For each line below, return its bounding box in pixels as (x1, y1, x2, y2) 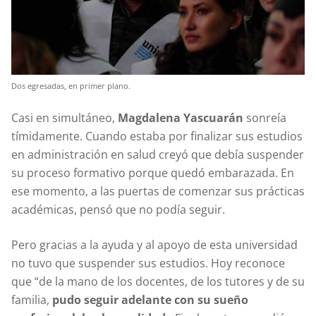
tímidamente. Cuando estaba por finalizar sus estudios (11, 128, 303, 144)
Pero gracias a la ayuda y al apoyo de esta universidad (11, 236, 298, 253)
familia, (11, 291, 52, 308)
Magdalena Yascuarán (118, 109, 243, 126)
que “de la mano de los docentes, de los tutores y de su (11, 273, 305, 289)
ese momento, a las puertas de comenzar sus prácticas (11, 183, 305, 199)
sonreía (243, 109, 286, 126)
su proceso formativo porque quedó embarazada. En (11, 164, 294, 181)
